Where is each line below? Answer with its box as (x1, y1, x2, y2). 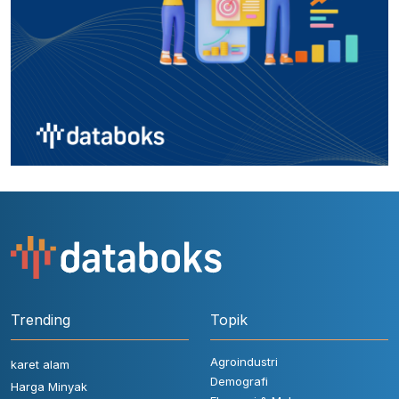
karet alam (11, 356, 69, 371)
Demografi (210, 373, 268, 388)
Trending (11, 310, 70, 329)
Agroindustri (210, 354, 278, 369)
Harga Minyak (11, 379, 87, 394)
